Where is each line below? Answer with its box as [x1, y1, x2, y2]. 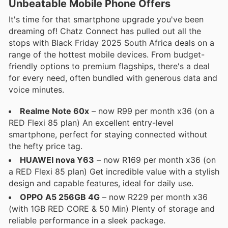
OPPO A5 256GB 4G [20, 192, 100, 203]
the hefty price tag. [9, 141, 82, 152]
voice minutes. [9, 84, 64, 95]
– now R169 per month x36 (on [94, 155, 216, 165]
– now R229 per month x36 [100, 192, 208, 203]
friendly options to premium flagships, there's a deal [9, 61, 210, 72]
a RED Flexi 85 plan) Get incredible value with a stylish [9, 166, 219, 177]
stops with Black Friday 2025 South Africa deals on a [9, 38, 214, 48]
